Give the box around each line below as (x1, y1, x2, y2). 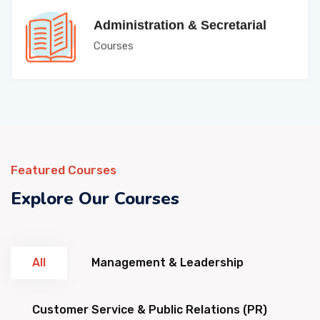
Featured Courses (11, 163, 116, 177)
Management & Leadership (91, 256, 244, 269)
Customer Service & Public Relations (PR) (32, 303, 267, 316)
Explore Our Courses (11, 187, 179, 210)
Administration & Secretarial (94, 13, 266, 27)
